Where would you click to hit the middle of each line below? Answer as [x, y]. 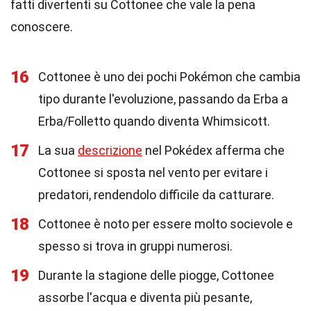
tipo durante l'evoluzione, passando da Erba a [163, 99]
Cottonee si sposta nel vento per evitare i [153, 173]
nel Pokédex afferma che [213, 150]
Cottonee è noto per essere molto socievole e [166, 224]
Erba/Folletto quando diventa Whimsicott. [154, 121]
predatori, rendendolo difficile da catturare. [156, 195]
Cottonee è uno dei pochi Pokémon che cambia [169, 77]
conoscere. [42, 27]
